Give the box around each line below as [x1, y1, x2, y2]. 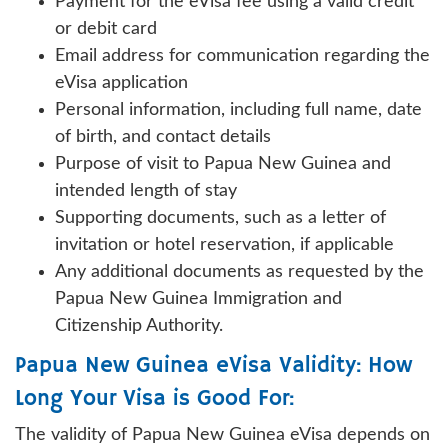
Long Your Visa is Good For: [15, 384, 294, 413]
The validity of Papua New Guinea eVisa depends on [15, 425, 430, 444]
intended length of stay [55, 181, 237, 200]
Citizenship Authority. [55, 316, 223, 335]
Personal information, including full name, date [55, 100, 422, 119]
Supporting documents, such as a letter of [55, 208, 386, 227]
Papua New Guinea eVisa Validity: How [15, 351, 412, 380]
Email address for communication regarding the [55, 46, 430, 65]
